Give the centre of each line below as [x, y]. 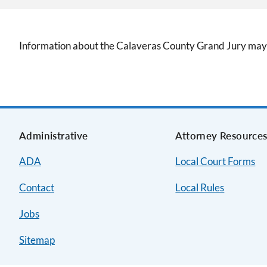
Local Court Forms [215, 161]
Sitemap [37, 240]
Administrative [54, 136]
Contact [37, 187]
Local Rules [200, 187]
